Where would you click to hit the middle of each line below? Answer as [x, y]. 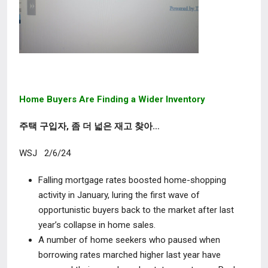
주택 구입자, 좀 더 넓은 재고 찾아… [94, 126]
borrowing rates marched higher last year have [130, 255]
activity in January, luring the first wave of [119, 195]
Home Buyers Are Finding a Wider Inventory [112, 99]
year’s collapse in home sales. [97, 225]
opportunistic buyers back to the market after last [136, 210]
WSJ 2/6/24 [46, 153]
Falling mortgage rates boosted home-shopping [132, 180]
